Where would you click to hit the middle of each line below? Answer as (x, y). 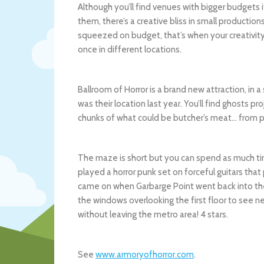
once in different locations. (130, 49)
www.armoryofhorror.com (145, 255)
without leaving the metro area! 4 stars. (153, 214)
